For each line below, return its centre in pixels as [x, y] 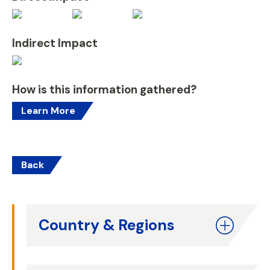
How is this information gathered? [104, 89]
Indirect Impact [55, 43]
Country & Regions [107, 225]
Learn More [48, 111]
